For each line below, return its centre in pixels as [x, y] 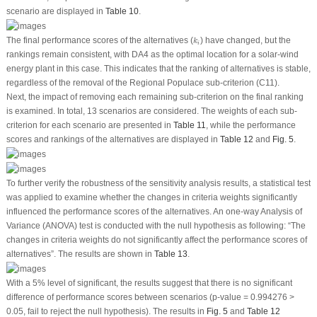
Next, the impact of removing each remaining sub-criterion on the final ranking [155, 97]
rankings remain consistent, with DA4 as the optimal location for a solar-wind [152, 55]
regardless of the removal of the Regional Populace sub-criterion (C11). [143, 83]
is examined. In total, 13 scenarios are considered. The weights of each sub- [151, 111]
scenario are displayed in [56, 12]
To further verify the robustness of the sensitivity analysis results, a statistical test [158, 183]
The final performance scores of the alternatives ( [99, 41]
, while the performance [250, 126]
